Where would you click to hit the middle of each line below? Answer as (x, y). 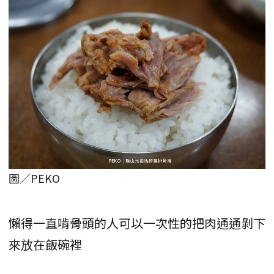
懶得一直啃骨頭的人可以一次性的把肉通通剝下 (137, 223)
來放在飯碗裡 (45, 244)
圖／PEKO (34, 178)
